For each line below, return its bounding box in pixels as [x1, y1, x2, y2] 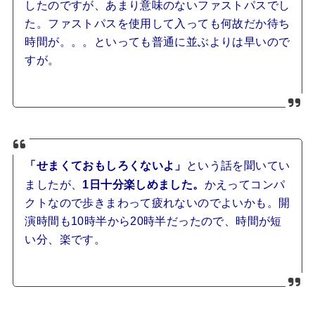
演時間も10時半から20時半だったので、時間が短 [25, 215, 282, 228]
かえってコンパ [204, 179, 285, 191]
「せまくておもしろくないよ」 [25, 160, 186, 172]
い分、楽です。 [25, 233, 106, 246]
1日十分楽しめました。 [82, 179, 205, 191]
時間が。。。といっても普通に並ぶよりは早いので [25, 35, 290, 48]
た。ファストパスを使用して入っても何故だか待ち [25, 17, 290, 30]
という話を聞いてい [186, 160, 290, 172]
